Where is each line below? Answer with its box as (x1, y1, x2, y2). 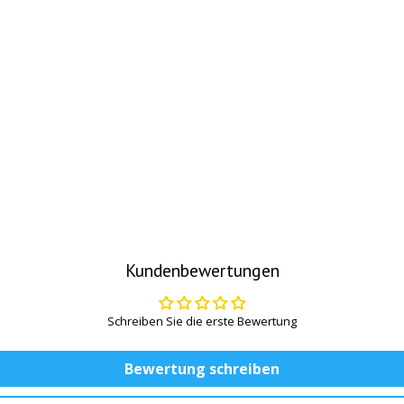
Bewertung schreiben (124, 358, 280, 379)
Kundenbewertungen (124, 258, 280, 281)
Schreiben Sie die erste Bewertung (107, 312, 297, 329)
